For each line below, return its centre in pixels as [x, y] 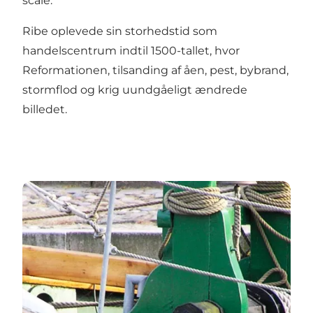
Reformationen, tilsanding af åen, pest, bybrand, [155, 71]
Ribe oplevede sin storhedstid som [120, 31]
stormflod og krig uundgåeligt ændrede [135, 90]
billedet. [45, 110]
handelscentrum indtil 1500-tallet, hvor [131, 51]
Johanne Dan [59, 189]
